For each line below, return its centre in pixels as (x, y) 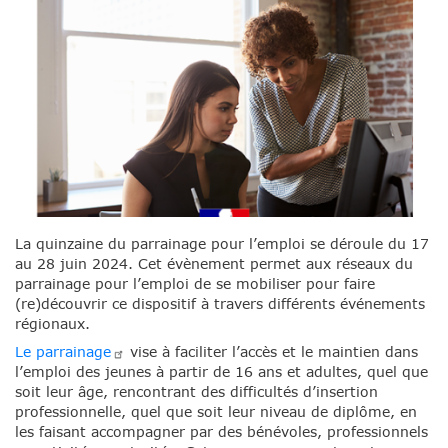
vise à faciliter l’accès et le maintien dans (271, 352)
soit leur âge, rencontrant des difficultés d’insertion (196, 392)
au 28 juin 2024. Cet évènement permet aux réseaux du (214, 263)
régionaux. (52, 323)
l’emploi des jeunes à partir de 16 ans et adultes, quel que (221, 372)
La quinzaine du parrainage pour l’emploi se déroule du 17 (222, 243)
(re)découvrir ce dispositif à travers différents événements (220, 303)
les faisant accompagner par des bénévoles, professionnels (221, 432)
